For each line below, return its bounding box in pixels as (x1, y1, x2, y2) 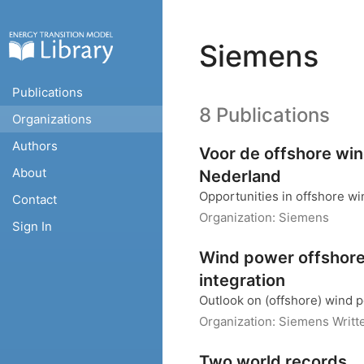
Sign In (12, 219, 52, 234)
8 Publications (199, 103, 330, 127)
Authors (12, 138, 58, 154)
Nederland (199, 167, 281, 186)
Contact (12, 192, 57, 207)
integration (199, 271, 285, 290)
